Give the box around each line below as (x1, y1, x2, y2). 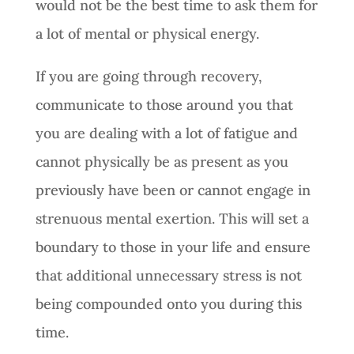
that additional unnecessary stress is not (35, 265, 302, 284)
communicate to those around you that (35, 95, 293, 114)
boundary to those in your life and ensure (35, 237, 311, 256)
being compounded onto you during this (35, 294, 302, 313)
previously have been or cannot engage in (35, 180, 311, 199)
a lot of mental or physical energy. (35, 24, 263, 43)
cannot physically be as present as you (35, 152, 288, 171)
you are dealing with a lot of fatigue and (35, 123, 298, 142)
